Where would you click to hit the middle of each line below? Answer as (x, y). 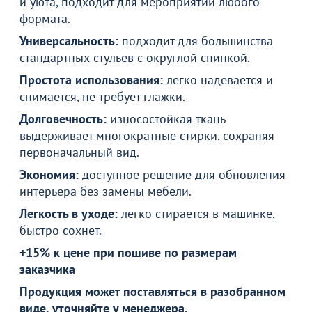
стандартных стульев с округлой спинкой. (135, 57)
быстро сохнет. (61, 230)
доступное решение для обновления (182, 174)
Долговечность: (65, 119)
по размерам (201, 252)
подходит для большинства (196, 41)
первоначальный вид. (79, 152)
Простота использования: (91, 80)
